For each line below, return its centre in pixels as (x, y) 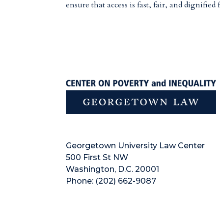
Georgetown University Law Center (136, 145)
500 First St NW (97, 157)
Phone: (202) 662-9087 (111, 181)
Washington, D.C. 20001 (113, 169)
